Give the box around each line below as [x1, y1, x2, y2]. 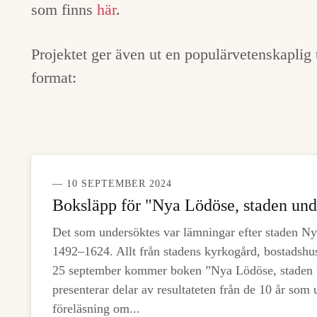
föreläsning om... [52, 301, 140, 316]
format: [31, 69, 76, 86]
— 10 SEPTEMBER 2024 [52, 178, 172, 189]
